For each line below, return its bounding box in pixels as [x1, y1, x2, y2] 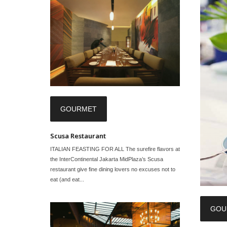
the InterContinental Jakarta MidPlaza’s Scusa [50, 156, 163, 162]
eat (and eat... [50, 176, 84, 182]
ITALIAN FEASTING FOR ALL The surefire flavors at [50, 145, 180, 152]
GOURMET [60, 104, 97, 113]
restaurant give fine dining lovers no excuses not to [50, 166, 175, 172]
